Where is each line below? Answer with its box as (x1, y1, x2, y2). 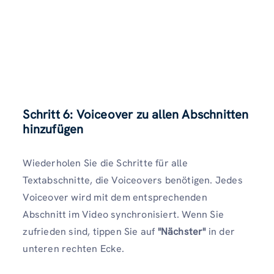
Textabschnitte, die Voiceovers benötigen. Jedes (23, 173, 243, 187)
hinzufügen (23, 120, 84, 137)
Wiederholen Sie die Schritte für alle (23, 156, 188, 169)
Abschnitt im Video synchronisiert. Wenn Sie (23, 207, 224, 221)
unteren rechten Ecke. (23, 242, 125, 255)
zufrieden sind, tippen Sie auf (23, 224, 158, 238)
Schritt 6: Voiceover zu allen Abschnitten (23, 106, 249, 122)
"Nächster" (157, 224, 206, 238)
